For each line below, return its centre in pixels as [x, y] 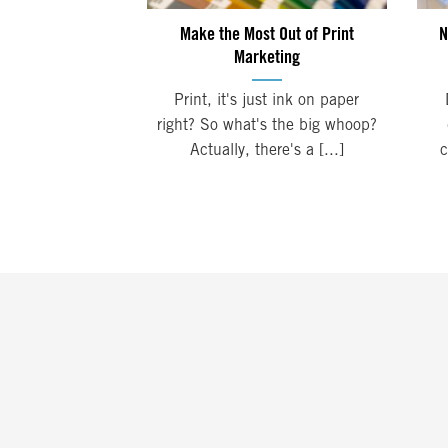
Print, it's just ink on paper [267, 101]
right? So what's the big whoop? [267, 126]
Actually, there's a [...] [266, 151]
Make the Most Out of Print [266, 35]
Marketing [266, 58]
